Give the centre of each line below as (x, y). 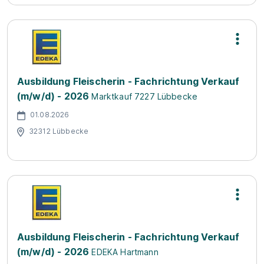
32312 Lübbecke (59, 131)
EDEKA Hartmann (125, 252)
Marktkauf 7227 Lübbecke (145, 96)
